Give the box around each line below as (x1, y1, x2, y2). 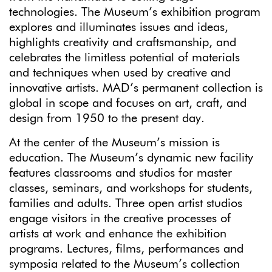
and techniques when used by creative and (9, 66, 231, 79)
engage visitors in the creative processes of (9, 212, 231, 225)
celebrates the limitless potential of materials (9, 51, 240, 64)
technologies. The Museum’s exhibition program (9, 5, 260, 18)
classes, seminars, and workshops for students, (9, 182, 253, 194)
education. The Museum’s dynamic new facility (9, 151, 253, 164)
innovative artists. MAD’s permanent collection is (9, 81, 263, 94)
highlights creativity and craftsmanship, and (9, 36, 236, 49)
